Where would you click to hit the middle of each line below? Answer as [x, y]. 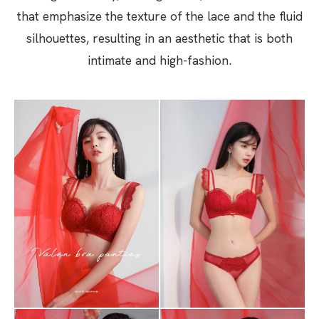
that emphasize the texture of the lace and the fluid [159, 16]
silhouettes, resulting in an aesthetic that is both [159, 38]
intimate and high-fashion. [159, 60]
